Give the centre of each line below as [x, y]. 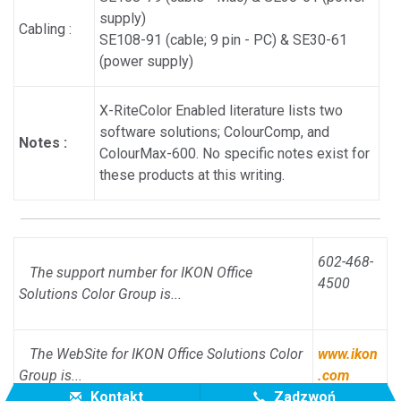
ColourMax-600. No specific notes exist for [235, 154]
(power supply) [147, 61]
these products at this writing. [192, 175]
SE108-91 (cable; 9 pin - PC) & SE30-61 [224, 40]
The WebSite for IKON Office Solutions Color [161, 354]
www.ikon [348, 354]
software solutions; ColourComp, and [215, 132]
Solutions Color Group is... [101, 294]
